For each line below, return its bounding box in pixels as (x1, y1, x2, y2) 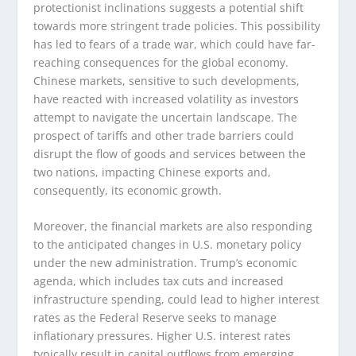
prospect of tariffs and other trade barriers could (33, 127, 295, 143)
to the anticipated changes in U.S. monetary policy (33, 236, 302, 252)
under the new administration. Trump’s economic (33, 254, 298, 270)
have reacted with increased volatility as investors (33, 91, 300, 106)
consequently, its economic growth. (33, 182, 222, 198)
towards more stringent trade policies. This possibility (33, 17, 321, 33)
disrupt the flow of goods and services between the (33, 145, 307, 161)
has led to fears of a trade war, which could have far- (33, 36, 316, 52)
